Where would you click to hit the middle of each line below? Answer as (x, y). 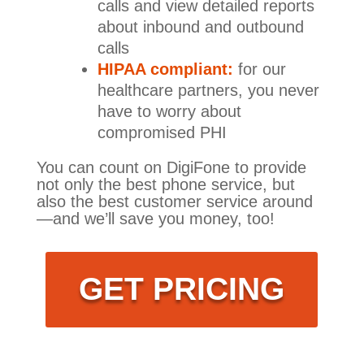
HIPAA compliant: (165, 69)
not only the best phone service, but (165, 184)
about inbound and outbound (200, 26)
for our (259, 69)
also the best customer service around (174, 201)
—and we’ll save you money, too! (155, 218)
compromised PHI (162, 132)
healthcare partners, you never (208, 90)
